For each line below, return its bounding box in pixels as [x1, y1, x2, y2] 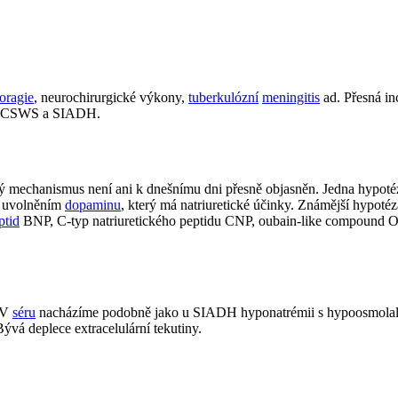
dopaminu [65, 197, 121, 213]
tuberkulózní [188, 90, 259, 106]
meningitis [262, 90, 320, 106]
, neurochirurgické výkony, [34, 90, 188, 106]
